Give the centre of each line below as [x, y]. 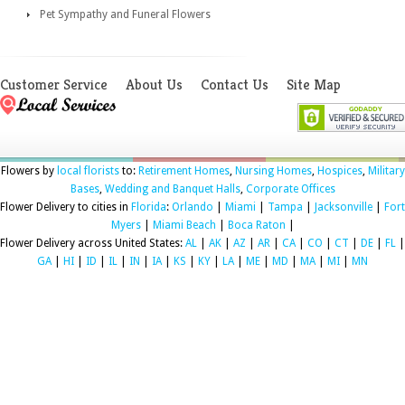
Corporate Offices [290, 188]
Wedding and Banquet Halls [172, 188]
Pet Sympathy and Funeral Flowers [125, 14]
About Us [154, 84]
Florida [149, 207]
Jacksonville [344, 207]
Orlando [193, 207]
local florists [88, 170]
